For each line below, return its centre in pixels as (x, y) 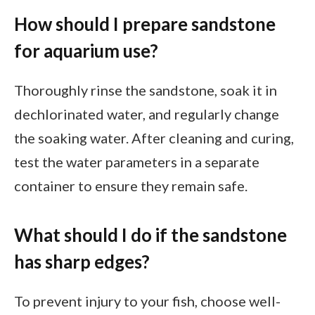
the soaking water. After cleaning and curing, (154, 137)
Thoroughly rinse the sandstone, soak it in (146, 90)
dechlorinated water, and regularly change (147, 114)
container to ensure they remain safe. (131, 185)
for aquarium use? (86, 51)
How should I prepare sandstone (145, 24)
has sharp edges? (82, 262)
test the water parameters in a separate (137, 161)
